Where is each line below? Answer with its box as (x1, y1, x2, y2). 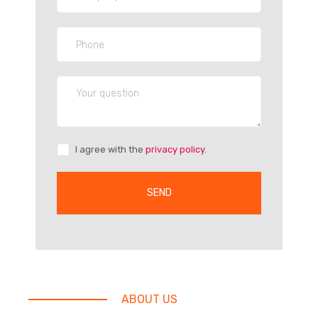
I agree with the (75, 143, 146, 155)
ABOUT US (121, 292, 177, 306)
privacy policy (146, 143, 204, 155)
